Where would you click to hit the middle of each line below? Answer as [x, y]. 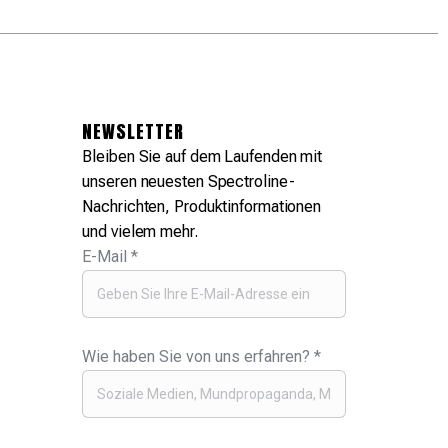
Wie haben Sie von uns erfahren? [198, 357]
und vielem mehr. [140, 232]
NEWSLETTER [133, 132]
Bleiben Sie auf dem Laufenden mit [202, 157]
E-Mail [107, 257]
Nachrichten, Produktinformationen [202, 207]
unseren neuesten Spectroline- [188, 182]
